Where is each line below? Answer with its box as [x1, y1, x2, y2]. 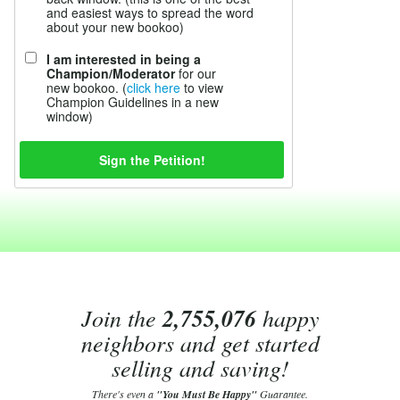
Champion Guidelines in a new [46, 93, 219, 111]
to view [180, 79, 223, 96]
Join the [80, 302, 162, 333]
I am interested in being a [46, 50, 201, 68]
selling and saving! [111, 352, 289, 383]
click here [127, 79, 180, 96]
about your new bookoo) [46, 18, 184, 36]
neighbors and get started [80, 327, 320, 358]
